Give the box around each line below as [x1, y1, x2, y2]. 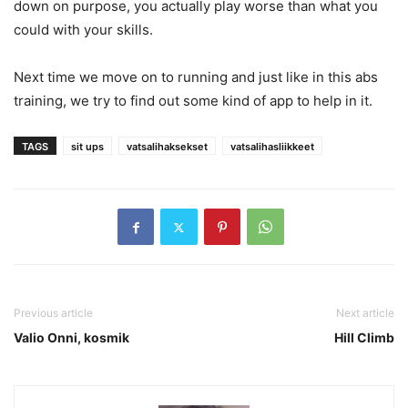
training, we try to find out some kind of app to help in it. [14, 92, 372, 110]
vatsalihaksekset [127, 140, 208, 154]
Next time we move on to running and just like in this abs [14, 68, 378, 87]
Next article [336, 306, 394, 321]
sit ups [71, 140, 104, 154]
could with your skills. [14, 21, 153, 39]
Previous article [14, 306, 93, 321]
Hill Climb [334, 330, 394, 346]
